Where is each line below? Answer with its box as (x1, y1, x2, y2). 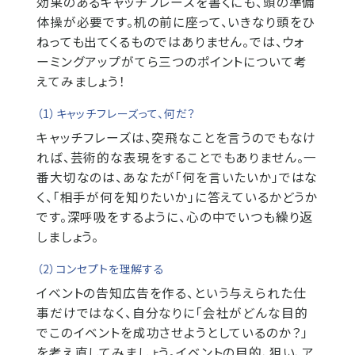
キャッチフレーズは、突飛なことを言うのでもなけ (36, 128, 317, 147)
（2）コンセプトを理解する (36, 261, 165, 277)
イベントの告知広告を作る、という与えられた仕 (36, 284, 307, 302)
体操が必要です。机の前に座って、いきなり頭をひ (36, 13, 315, 31)
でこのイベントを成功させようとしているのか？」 (36, 323, 309, 342)
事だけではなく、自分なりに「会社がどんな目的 (36, 303, 308, 322)
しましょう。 (36, 227, 100, 246)
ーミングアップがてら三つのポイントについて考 (36, 52, 307, 71)
